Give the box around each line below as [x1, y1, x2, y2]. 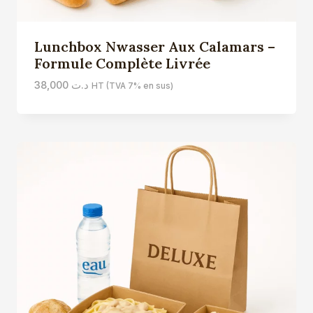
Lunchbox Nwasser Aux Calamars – [34, 38, 275, 56]
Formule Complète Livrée [34, 54, 210, 73]
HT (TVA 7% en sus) [91, 81, 173, 92]
